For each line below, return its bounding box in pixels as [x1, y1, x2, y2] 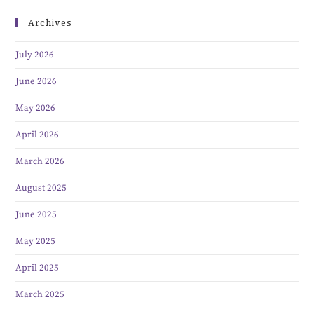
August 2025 [15, 182, 67, 194]
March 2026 [15, 156, 65, 168]
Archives [28, 17, 73, 29]
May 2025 [15, 235, 56, 247]
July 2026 [15, 49, 55, 61]
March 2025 [15, 289, 65, 301]
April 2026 [15, 129, 60, 141]
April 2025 [15, 262, 60, 274]
